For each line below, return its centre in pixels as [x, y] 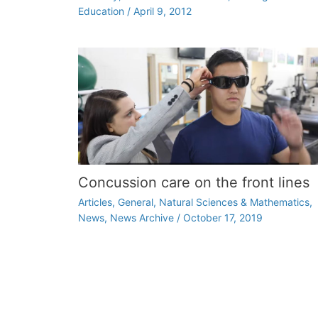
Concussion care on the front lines [193, 182]
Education [101, 11]
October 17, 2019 [223, 218]
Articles [95, 202]
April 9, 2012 [162, 11]
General [135, 202]
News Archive [142, 218]
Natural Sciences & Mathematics [234, 202]
